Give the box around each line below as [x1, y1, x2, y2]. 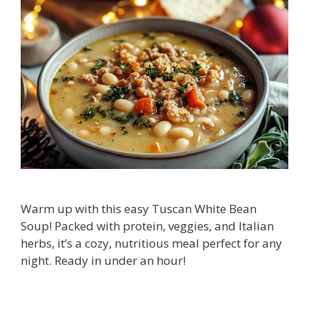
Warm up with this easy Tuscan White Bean [21, 200, 257, 217]
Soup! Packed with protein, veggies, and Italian [21, 217, 274, 234]
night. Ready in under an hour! [21, 252, 186, 268]
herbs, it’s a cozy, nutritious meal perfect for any [21, 235, 282, 251]
